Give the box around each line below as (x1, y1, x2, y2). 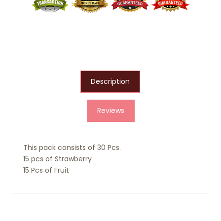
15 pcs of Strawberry (23, 153, 92, 164)
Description (90, 76, 130, 86)
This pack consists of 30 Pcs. (23, 142, 121, 152)
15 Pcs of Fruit (23, 165, 70, 175)
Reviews (97, 105, 124, 115)
